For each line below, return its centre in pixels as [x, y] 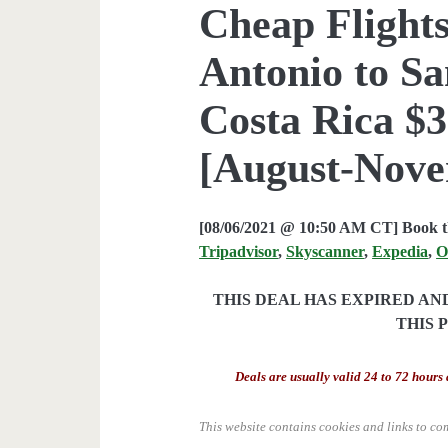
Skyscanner [325, 251]
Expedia [400, 251]
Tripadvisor [239, 251]
